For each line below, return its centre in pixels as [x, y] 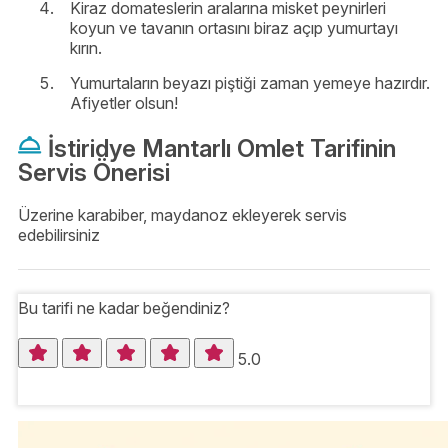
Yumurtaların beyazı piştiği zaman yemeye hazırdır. [250, 82]
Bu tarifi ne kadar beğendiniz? [124, 307]
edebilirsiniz [59, 234]
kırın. [86, 47]
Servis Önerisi [94, 172]
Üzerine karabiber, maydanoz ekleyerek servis [182, 214]
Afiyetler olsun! [124, 102]
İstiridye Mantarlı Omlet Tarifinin [219, 148]
